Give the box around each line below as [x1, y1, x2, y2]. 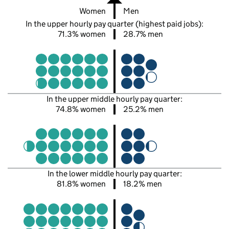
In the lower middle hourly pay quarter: [47, 169, 182, 179]
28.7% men [123, 29, 163, 39]
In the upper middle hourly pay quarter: [47, 94, 182, 104]
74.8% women [56, 104, 106, 114]
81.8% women [57, 179, 106, 189]
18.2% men [123, 179, 162, 189]
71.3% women [58, 29, 106, 39]
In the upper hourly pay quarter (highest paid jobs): [26, 19, 203, 29]
